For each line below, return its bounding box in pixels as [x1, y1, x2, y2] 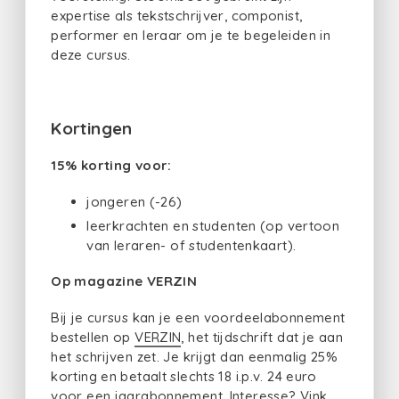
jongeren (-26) [86, 193, 183, 211]
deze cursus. [51, 46, 135, 64]
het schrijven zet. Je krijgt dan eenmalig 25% [51, 348, 338, 366]
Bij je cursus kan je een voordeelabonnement [51, 309, 346, 327]
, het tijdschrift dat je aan [181, 329, 343, 346]
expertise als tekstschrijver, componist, [51, 7, 303, 25]
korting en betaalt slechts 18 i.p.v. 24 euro [51, 368, 317, 386]
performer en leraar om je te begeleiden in [51, 27, 330, 45]
